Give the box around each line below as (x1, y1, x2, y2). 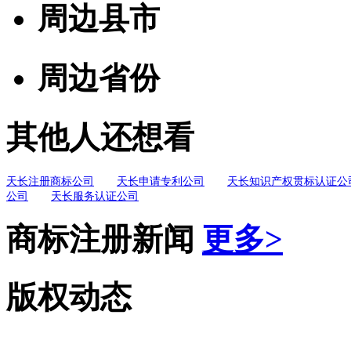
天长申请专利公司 (117, 175, 204, 187)
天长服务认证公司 (51, 190, 139, 202)
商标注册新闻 (6, 222, 202, 258)
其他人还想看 (6, 119, 194, 155)
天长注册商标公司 (6, 175, 94, 187)
